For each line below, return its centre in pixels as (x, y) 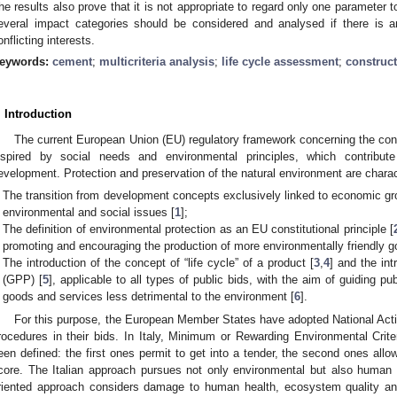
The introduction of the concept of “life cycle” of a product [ (159, 263)
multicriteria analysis (157, 61)
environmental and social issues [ (89, 213)
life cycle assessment (280, 61)
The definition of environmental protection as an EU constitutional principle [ (198, 230)
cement (72, 61)
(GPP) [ (23, 280)
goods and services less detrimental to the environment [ (149, 297)
